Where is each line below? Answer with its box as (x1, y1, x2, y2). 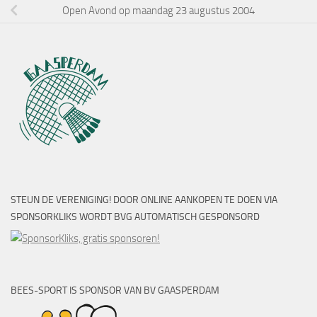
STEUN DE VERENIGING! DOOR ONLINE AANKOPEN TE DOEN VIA (11, 194, 277, 207)
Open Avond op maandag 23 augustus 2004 (62, 4, 255, 17)
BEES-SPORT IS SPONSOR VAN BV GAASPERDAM (11, 284, 219, 297)
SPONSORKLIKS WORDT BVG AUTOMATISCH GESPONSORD (11, 211, 260, 224)
